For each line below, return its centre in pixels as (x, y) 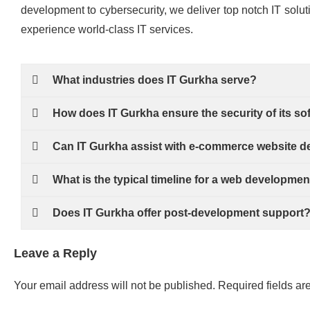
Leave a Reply (55, 253)
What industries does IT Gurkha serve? (155, 80)
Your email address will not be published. (115, 285)
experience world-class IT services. (107, 30)
